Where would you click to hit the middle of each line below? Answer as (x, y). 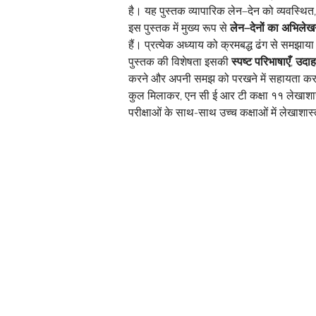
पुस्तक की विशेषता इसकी (180, 62)
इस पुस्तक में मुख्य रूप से (179, 29)
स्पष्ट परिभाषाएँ (261, 62)
